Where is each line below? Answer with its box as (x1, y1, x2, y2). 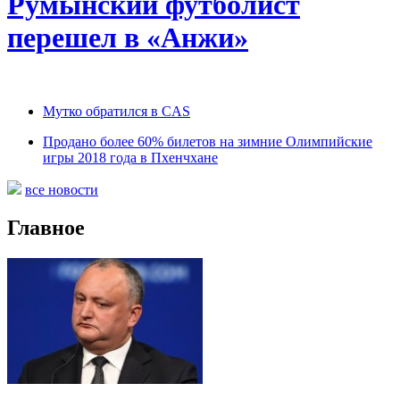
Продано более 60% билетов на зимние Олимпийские (43, 134, 372, 150)
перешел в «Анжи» (7, 21, 248, 54)
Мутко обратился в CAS (43, 104, 190, 120)
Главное (7, 216, 85, 240)
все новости (25, 182, 98, 198)
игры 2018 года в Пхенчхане (43, 150, 218, 166)
